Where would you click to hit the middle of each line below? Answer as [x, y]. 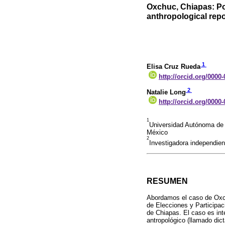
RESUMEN [167, 181]
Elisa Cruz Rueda [174, 67]
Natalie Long [166, 92]
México [157, 132]
